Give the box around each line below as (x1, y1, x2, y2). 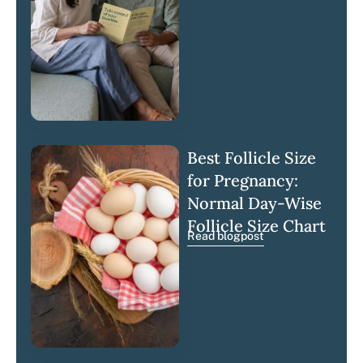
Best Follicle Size (187, 147, 317, 168)
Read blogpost (187, 229, 265, 242)
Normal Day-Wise (187, 193, 322, 213)
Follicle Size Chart (187, 216, 327, 236)
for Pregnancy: (187, 170, 299, 190)
